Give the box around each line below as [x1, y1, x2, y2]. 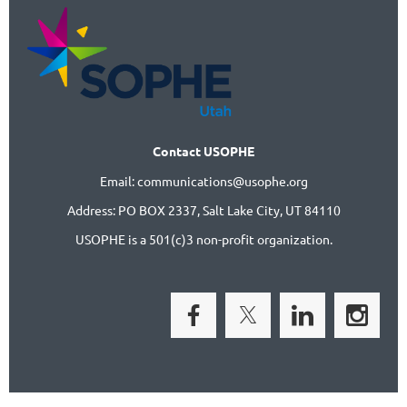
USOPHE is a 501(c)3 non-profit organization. [74, 231, 333, 248]
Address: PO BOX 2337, [66, 202, 203, 219]
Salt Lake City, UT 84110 [202, 202, 341, 219]
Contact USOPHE [153, 143, 254, 160]
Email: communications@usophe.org [99, 173, 308, 190]
